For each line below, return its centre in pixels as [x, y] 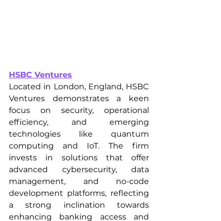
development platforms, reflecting [79, 193]
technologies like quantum [79, 134]
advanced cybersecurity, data [79, 170]
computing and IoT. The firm [79, 146]
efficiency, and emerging [79, 122]
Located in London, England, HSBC [79, 87]
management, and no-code [79, 182]
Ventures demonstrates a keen [79, 99]
